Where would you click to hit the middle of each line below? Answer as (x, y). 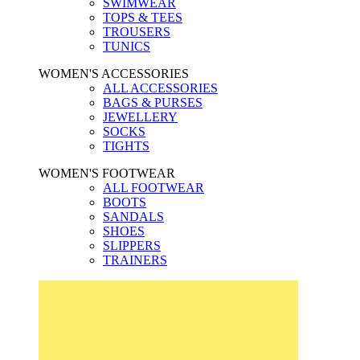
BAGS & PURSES (153, 102)
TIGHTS (126, 145)
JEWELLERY (140, 117)
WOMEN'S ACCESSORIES (114, 73)
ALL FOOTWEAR (153, 187)
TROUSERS (137, 31)
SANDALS (133, 216)
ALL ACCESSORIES (160, 88)
